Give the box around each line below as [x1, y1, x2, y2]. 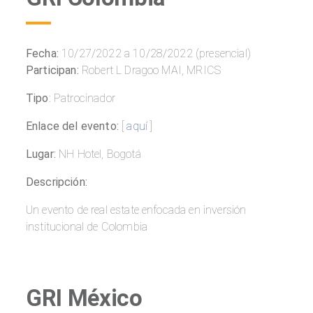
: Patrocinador [48, 92, 115, 105]
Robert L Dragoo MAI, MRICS [78, 64, 221, 78]
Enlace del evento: [26, 119, 119, 133]
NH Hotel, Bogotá [59, 147, 141, 161]
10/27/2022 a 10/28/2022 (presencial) [58, 47, 251, 61]
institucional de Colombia [26, 220, 148, 234]
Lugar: [26, 147, 59, 161]
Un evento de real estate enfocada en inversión [26, 203, 247, 217]
